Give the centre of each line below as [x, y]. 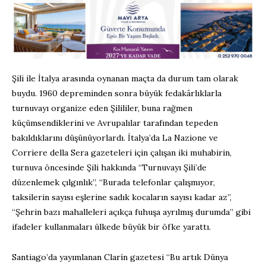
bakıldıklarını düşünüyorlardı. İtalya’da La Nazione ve [115, 138]
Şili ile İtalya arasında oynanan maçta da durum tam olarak [125, 79]
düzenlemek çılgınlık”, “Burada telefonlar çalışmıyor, [113, 183]
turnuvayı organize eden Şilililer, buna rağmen [102, 108]
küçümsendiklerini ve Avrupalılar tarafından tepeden [115, 123]
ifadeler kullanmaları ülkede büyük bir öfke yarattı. [111, 227]
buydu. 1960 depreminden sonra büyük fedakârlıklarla [117, 94]
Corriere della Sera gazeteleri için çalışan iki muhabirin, [122, 153]
